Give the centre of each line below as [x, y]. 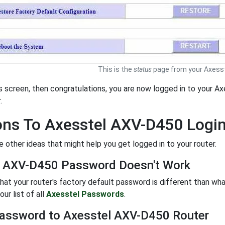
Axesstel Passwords [85, 194]
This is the [116, 70]
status [143, 70]
